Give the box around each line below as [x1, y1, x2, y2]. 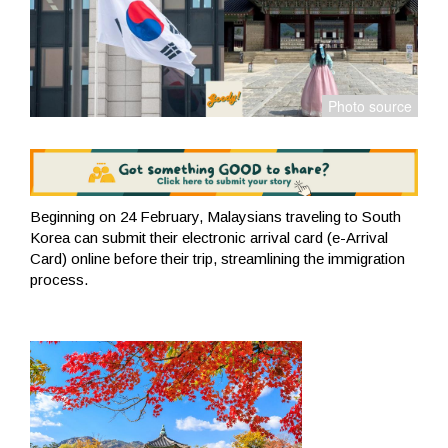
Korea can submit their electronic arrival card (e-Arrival [30, 228, 388, 246]
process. [30, 270, 88, 288]
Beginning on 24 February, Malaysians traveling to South [30, 207, 401, 225]
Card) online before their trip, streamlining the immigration [30, 249, 405, 267]
